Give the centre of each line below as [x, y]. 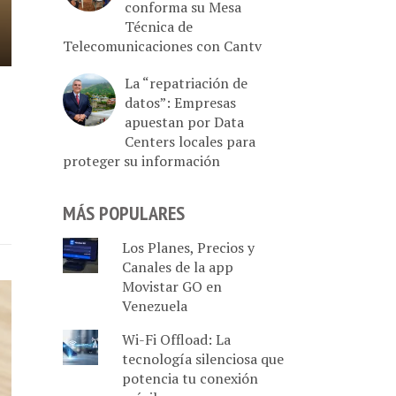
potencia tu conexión [190, 378]
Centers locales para [190, 141]
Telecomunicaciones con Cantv [162, 46]
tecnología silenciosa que [202, 359]
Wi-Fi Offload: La [176, 339]
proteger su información [141, 160]
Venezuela [154, 306]
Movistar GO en [171, 286]
